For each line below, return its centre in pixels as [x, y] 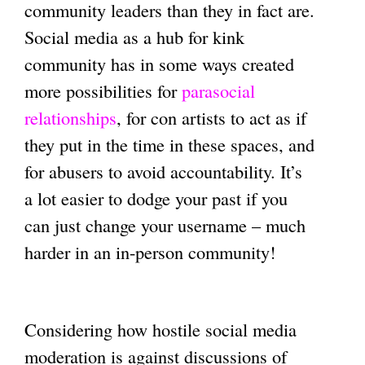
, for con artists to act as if [211, 117]
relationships [70, 117]
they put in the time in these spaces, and [169, 144]
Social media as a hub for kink [134, 36]
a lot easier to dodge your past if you [156, 198]
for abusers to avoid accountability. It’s [163, 171]
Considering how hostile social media [161, 329]
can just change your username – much [165, 224]
